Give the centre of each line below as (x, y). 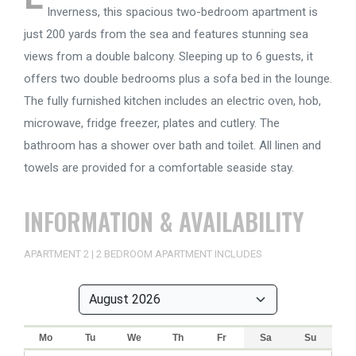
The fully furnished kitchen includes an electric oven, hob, (172, 101)
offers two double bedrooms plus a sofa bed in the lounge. (178, 79)
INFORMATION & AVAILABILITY (164, 222)
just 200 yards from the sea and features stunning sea (166, 35)
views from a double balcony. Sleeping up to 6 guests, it (168, 57)
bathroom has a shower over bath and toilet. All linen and (172, 146)
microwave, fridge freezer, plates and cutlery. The (152, 124)
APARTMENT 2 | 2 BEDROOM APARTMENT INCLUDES (143, 254)
